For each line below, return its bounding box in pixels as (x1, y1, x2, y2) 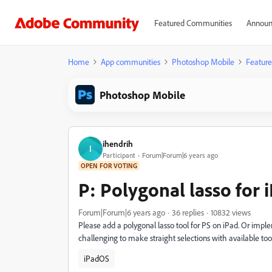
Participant (103, 150, 135, 160)
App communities (101, 56, 160, 67)
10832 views (211, 207, 251, 217)
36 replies (172, 207, 204, 217)
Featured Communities (154, 18, 232, 28)
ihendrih (103, 138, 133, 149)
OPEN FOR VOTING (81, 161, 137, 170)
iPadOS (84, 253, 109, 263)
